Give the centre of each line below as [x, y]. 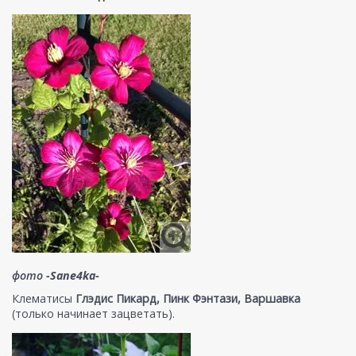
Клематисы [44, 298]
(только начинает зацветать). [93, 313]
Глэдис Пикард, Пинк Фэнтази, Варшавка [188, 298]
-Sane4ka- [73, 275]
